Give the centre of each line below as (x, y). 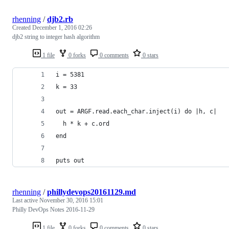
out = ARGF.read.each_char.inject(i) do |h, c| (136, 112)
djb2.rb (60, 19)
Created (22, 28)
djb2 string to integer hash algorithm (56, 37)
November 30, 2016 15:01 (71, 201)
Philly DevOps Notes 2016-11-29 (53, 210)
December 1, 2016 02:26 (62, 28)
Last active (26, 201)
